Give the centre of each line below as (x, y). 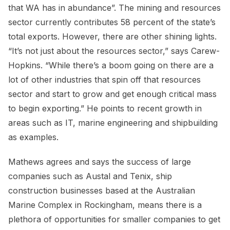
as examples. (33, 137)
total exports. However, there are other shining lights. (112, 37)
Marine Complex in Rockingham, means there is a (105, 205)
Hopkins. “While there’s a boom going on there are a (111, 65)
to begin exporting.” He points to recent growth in (105, 109)
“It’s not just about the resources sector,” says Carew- (114, 51)
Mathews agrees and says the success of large (100, 162)
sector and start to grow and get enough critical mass (112, 94)
